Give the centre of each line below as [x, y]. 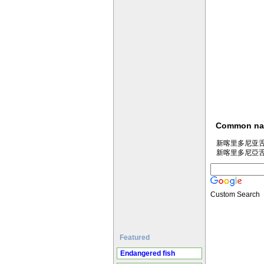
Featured [135, 237]
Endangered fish [148, 253]
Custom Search [235, 195]
